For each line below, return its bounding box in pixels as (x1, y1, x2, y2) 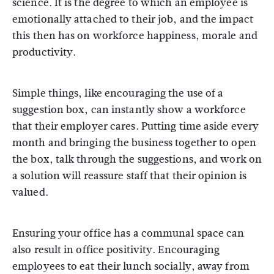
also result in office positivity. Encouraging (12, 242, 220, 257)
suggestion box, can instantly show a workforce (12, 102, 246, 117)
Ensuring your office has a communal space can (12, 225, 245, 241)
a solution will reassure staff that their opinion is (12, 168, 247, 183)
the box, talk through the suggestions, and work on (12, 151, 262, 167)
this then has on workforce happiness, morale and (12, 28, 257, 43)
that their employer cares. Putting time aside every (12, 118, 259, 134)
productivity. (12, 44, 76, 60)
